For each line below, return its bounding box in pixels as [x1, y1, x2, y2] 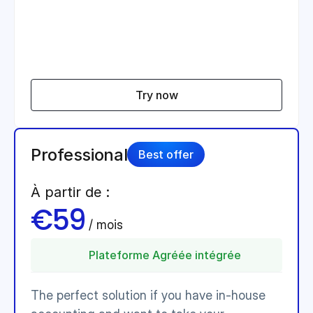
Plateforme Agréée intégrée [89, 248, 241, 262]
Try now [135, 88, 178, 102]
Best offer [138, 147, 194, 161]
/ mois [85, 217, 126, 232]
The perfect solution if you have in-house [31, 288, 265, 303]
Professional [31, 145, 128, 165]
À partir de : [31, 184, 110, 201]
